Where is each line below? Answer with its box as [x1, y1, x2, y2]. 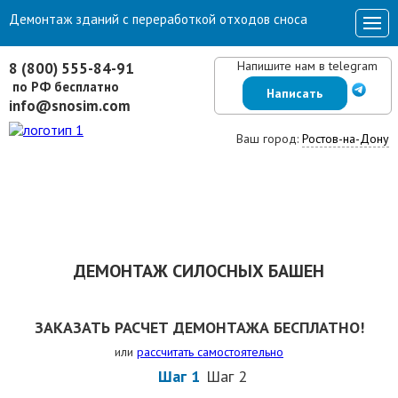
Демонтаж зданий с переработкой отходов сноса [9, 11, 307, 28]
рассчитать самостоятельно [137, 344, 283, 360]
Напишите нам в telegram [236, 58, 378, 74]
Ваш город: [236, 131, 302, 147]
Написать [267, 85, 322, 101]
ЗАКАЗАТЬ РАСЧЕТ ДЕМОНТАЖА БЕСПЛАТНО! [34, 317, 364, 338]
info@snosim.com [9, 96, 131, 115]
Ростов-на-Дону [302, 131, 389, 147]
